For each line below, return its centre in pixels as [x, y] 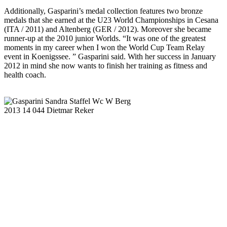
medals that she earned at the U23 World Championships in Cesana [111, 20]
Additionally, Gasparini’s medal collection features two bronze [103, 11]
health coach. [25, 75]
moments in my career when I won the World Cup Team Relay [104, 47]
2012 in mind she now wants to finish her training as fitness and [106, 66]
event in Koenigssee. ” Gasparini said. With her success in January [110, 56]
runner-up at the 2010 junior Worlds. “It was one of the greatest [105, 38]
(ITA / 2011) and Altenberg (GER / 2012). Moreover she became [108, 29]
